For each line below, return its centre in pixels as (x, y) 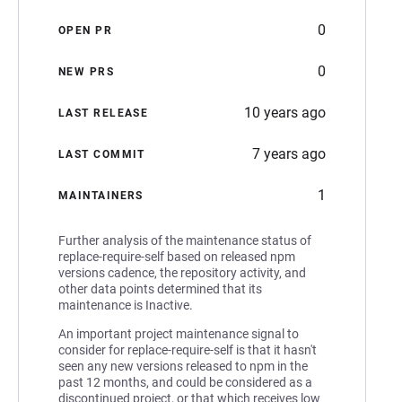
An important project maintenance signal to (179, 333)
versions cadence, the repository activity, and (182, 272)
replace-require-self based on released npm (177, 256)
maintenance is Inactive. (126, 305)
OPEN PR (86, 30)
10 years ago (285, 112)
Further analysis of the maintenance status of (185, 240)
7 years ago (289, 153)
